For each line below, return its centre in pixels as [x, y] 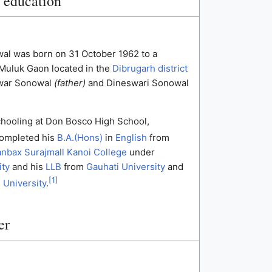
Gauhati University [125, 167]
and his [27, 167]
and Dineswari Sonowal [137, 83]
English [131, 138]
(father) [70, 83]
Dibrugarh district [150, 69]
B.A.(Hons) [80, 138]
